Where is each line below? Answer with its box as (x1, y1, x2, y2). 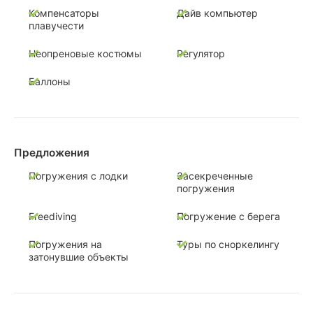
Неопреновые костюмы (29, 48, 142, 60)
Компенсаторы (29, 7, 99, 20)
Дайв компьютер (176, 7, 258, 20)
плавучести (29, 20, 84, 32)
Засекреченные (176, 169, 253, 182)
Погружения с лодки (29, 169, 128, 182)
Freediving (29, 210, 77, 222)
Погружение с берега (176, 210, 280, 222)
